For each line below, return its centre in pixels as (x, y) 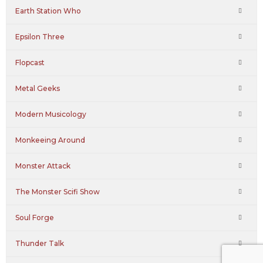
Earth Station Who (48, 11)
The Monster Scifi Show (58, 192)
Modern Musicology (51, 114)
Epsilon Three (40, 37)
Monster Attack (43, 166)
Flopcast (30, 63)
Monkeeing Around (50, 140)
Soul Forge (35, 218)
